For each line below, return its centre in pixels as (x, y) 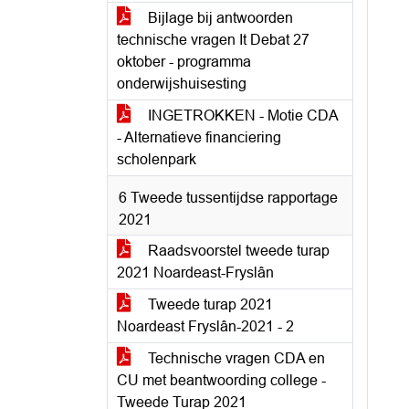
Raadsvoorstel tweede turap (237, 251)
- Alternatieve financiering (199, 137)
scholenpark (157, 159)
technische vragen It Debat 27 (213, 40)
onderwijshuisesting (182, 84)
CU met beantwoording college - (221, 380)
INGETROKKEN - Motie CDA (241, 115)
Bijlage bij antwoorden (219, 18)
